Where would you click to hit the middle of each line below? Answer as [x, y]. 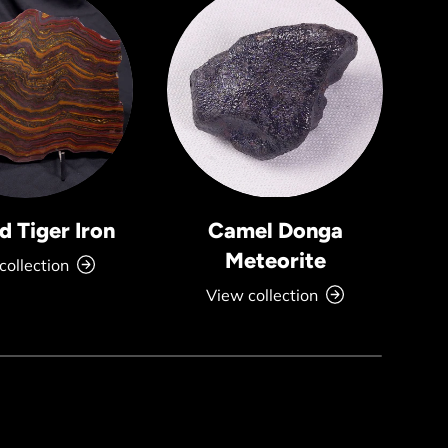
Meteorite [275, 259]
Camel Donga [275, 229]
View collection [262, 294]
